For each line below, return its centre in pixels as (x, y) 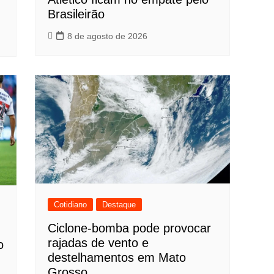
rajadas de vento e (98, 243)
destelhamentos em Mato (117, 257)
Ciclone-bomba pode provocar (130, 228)
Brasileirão (76, 14)
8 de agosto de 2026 (108, 36)
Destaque (119, 204)
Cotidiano (71, 204)
